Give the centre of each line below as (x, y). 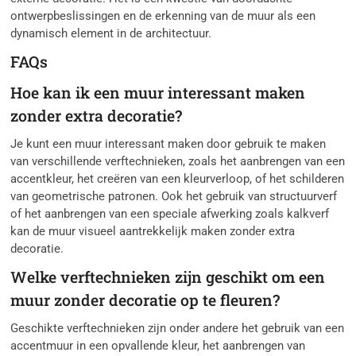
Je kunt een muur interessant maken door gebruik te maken (168, 144)
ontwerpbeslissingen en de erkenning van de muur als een (163, 16)
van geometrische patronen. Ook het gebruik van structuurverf (174, 197)
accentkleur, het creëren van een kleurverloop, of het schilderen (178, 179)
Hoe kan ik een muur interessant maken (158, 93)
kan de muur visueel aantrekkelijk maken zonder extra (153, 232)
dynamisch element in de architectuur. (111, 34)
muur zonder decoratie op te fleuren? (145, 300)
